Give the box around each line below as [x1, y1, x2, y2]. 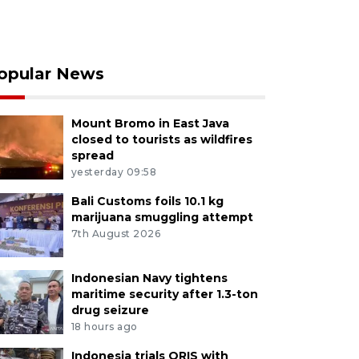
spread [71, 148, 114, 163]
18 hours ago [71, 320, 138, 333]
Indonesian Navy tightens [71, 270, 228, 285]
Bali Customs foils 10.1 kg [71, 193, 224, 208]
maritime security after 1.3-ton [71, 286, 258, 301]
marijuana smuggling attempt [71, 209, 253, 224]
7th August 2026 [71, 227, 161, 240]
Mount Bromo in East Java [71, 116, 229, 131]
